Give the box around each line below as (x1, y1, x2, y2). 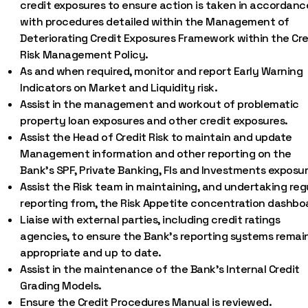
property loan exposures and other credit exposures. (20, 113, 288, 128)
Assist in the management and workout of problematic (20, 97, 299, 111)
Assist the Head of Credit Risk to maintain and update (20, 130, 292, 144)
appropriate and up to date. (20, 245, 162, 260)
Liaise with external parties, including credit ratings (20, 212, 280, 227)
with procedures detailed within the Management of (20, 14, 289, 29)
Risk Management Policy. (20, 47, 148, 62)
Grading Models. (20, 278, 102, 293)
